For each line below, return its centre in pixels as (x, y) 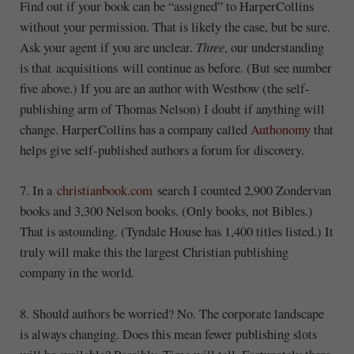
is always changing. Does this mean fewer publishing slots (168, 334)
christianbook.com (104, 190)
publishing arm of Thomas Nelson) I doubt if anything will (172, 108)
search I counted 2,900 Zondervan (241, 190)
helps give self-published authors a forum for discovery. (162, 149)
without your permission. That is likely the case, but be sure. (175, 26)
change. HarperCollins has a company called (135, 129)
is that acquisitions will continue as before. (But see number (175, 67)
